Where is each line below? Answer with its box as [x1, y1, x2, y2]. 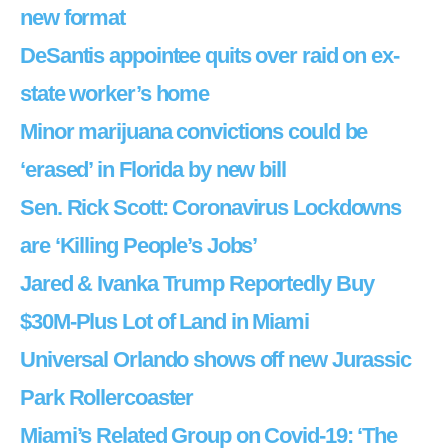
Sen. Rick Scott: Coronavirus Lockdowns [20, 195, 402, 220]
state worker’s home [20, 81, 210, 106]
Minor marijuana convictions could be [20, 119, 368, 144]
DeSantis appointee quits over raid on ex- [20, 43, 399, 68]
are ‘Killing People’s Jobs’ [20, 233, 258, 258]
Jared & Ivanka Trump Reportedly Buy [20, 271, 374, 296]
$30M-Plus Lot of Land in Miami [20, 309, 309, 334]
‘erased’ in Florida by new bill [20, 157, 286, 182]
